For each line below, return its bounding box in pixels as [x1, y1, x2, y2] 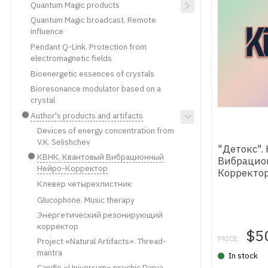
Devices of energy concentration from [36, 124, 174, 136]
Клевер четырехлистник [36, 178, 132, 190]
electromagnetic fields [31, 52, 112, 63]
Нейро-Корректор [36, 162, 108, 173]
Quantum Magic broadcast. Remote [31, 14, 157, 26]
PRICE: [218, 234, 240, 243]
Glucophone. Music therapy [36, 194, 135, 205]
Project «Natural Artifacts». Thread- [36, 236, 166, 247]
